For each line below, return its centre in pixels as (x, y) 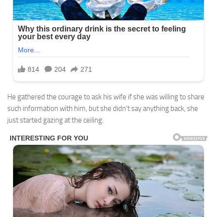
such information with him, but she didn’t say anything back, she (103, 109)
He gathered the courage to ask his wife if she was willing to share (106, 97)
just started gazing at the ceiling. (55, 120)
